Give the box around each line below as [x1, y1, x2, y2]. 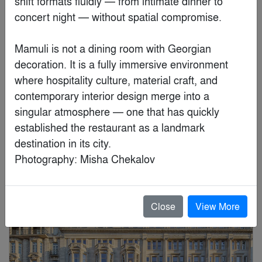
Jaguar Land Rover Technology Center [21, 127, 181, 142]
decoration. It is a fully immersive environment [15, 56, 228, 71]
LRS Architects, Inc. [33, 144, 102, 156]
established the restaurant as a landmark [15, 119, 205, 135]
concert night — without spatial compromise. [15, 8, 222, 24]
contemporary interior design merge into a [15, 87, 209, 103]
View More [195, 199, 240, 213]
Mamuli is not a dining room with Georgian [15, 40, 211, 56]
